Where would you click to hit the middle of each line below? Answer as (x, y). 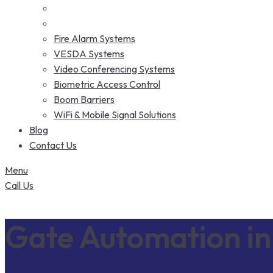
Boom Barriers (84, 99)
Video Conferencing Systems (114, 69)
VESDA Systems (89, 54)
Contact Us (53, 145)
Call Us (19, 185)
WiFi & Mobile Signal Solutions (115, 115)
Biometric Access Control (107, 84)
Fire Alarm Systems (94, 38)
